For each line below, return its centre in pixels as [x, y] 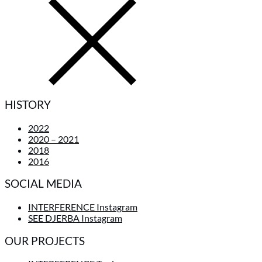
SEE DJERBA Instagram [75, 218]
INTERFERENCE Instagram [83, 206]
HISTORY [28, 104]
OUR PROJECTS [45, 241]
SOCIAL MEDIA [43, 184]
